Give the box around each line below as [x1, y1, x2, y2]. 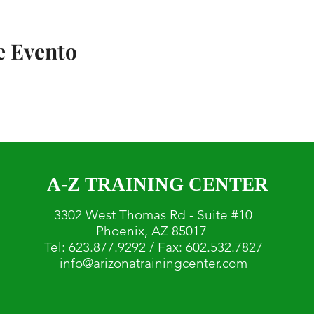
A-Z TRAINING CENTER [46, 174, 268, 195]
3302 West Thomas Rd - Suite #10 [54, 207, 252, 223]
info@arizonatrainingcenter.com [59, 255, 247, 271]
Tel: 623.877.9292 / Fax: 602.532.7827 [43, 239, 263, 255]
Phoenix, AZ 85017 [96, 223, 210, 239]
